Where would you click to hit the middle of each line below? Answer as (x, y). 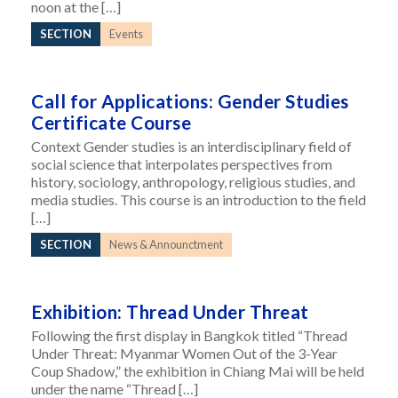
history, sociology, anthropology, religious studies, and (193, 182)
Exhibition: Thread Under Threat (170, 311)
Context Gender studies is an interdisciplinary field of (191, 146)
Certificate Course (111, 122)
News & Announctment (166, 244)
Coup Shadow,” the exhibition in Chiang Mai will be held (198, 371)
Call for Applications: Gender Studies (190, 101)
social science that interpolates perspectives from (182, 164)
